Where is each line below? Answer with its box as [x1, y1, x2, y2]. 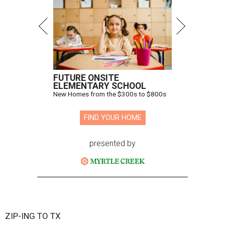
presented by [89, 139, 136, 149]
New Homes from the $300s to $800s [53, 90, 166, 98]
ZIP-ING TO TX [5, 211, 61, 221]
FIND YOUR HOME [83, 114, 142, 123]
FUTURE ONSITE [53, 73, 119, 83]
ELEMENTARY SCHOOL [53, 81, 146, 91]
